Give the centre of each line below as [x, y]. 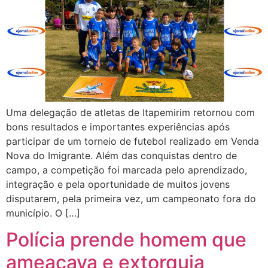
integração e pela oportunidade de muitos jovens [118, 184]
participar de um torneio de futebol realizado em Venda [133, 141]
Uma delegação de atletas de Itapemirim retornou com [130, 112]
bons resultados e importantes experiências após [118, 127]
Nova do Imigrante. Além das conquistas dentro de [121, 155]
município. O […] [43, 213]
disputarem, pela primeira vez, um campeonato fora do [131, 198]
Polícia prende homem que [126, 240]
